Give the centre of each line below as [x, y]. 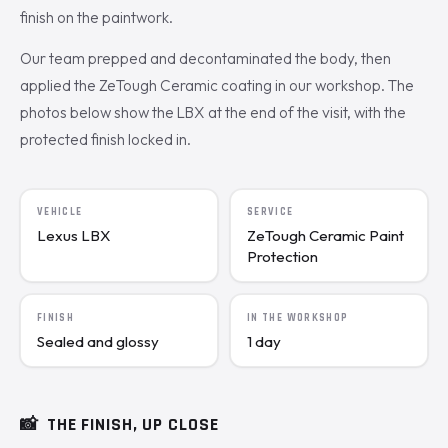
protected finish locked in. [105, 139]
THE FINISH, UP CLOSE [132, 424]
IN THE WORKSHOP [298, 317]
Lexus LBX [74, 235]
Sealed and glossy [98, 341]
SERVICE [270, 212]
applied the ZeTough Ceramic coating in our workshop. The [217, 85]
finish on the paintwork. [96, 18]
